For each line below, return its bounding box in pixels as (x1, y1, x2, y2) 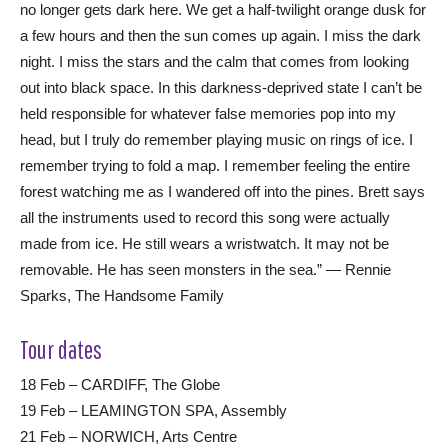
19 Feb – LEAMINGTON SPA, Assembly (20, 401, 287, 419)
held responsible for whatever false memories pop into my (20, 104, 396, 122)
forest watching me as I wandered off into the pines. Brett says (20, 182, 425, 200)
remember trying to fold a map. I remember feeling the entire (20, 156, 410, 174)
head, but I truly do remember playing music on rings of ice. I (20, 130, 413, 148)
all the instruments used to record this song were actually (20, 208, 390, 226)
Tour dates (20, 334, 102, 364)
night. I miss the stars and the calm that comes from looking (20, 52, 409, 70)
